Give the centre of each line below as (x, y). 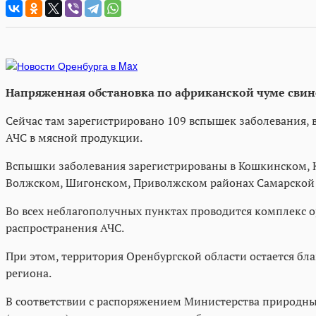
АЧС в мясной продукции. (74, 137)
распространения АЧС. (65, 227)
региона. (29, 273)
